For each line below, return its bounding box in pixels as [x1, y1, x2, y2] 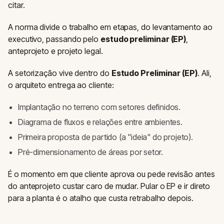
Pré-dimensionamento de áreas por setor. [18, 147, 163, 157]
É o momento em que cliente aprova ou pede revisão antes [8, 169, 215, 179]
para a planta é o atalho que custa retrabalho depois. [8, 193, 193, 203]
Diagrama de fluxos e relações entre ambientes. [18, 117, 182, 127]
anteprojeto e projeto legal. [8, 46, 103, 56]
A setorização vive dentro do [8, 68, 111, 78]
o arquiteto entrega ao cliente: [8, 80, 114, 90]
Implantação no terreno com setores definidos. [18, 102, 181, 112]
